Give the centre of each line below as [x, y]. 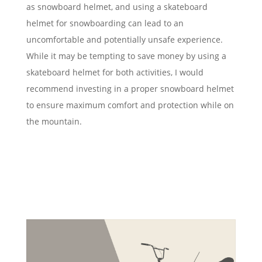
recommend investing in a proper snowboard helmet [130, 88]
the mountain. [54, 121]
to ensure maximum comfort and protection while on [130, 105]
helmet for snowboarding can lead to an [105, 23]
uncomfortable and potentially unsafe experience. [124, 39]
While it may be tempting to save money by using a [126, 56]
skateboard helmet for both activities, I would [115, 72]
